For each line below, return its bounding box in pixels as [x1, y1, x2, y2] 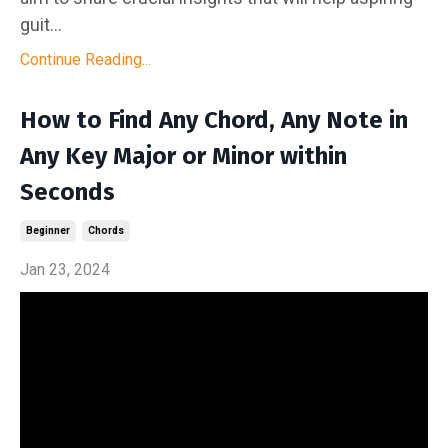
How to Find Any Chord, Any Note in [20, 106, 408, 134]
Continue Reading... [20, 50, 151, 69]
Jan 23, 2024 [20, 260, 110, 279]
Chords [88, 225, 124, 236]
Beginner [26, 225, 70, 236]
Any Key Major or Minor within [20, 142, 347, 170]
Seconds [20, 178, 115, 206]
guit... [20, 14, 62, 35]
